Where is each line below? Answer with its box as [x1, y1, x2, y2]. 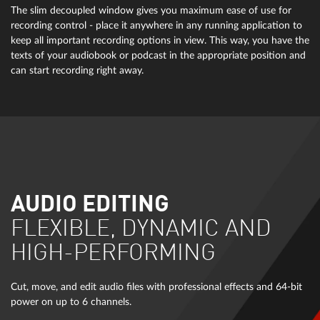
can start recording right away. [11, 65, 144, 76]
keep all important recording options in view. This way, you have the [11, 35, 309, 46]
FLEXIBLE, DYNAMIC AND [11, 218, 271, 242]
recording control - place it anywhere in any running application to [11, 20, 302, 31]
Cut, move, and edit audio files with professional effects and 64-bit [11, 281, 302, 293]
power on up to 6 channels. [11, 296, 131, 308]
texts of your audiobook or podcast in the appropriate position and [11, 50, 306, 61]
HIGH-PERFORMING [11, 242, 216, 266]
